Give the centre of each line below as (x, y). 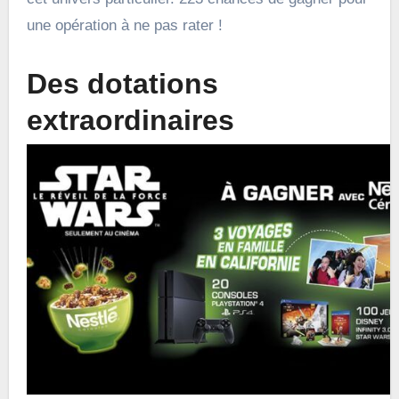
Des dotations (122, 83)
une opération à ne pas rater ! (124, 25)
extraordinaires (130, 120)
